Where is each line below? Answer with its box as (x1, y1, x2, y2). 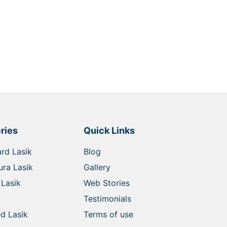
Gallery (83, 162, 110, 172)
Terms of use (83, 209, 133, 219)
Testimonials (83, 193, 131, 204)
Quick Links (83, 125, 135, 136)
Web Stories (83, 177, 130, 188)
